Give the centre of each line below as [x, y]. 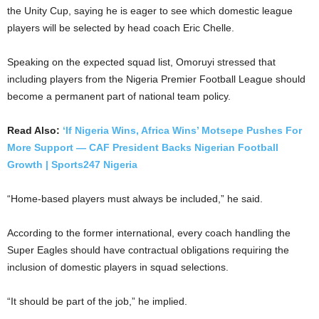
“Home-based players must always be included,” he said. [135, 198]
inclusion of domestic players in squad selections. [118, 267]
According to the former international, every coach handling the [149, 232]
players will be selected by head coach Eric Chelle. [121, 27]
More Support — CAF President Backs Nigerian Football [143, 147]
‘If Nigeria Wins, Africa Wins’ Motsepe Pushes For [182, 130]
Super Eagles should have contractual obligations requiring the [148, 250]
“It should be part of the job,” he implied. [97, 301]
